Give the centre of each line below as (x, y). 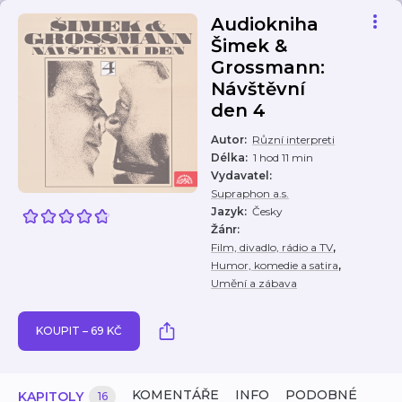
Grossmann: (268, 67)
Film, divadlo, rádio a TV (272, 247)
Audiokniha (265, 24)
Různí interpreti (293, 140)
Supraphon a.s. (250, 193)
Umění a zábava (254, 283)
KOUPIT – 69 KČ (79, 331)
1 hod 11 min (283, 157)
